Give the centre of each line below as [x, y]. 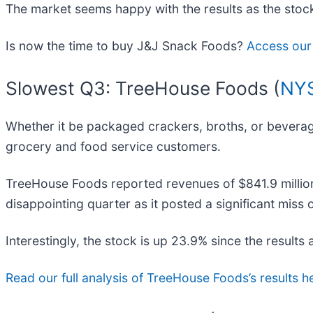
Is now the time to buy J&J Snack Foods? [126, 46]
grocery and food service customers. [113, 147]
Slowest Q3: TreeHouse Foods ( [143, 88]
